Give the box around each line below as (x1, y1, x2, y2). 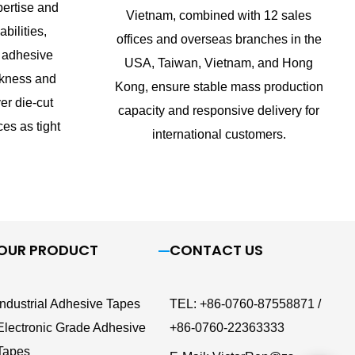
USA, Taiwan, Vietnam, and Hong (124, 56, 314, 71)
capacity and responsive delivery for (118, 104, 320, 118)
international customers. (151, 128, 286, 142)
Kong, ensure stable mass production (114, 80, 323, 94)
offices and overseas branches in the (116, 32, 322, 47)
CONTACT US (170, 240, 263, 261)
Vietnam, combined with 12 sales (126, 9, 312, 23)
